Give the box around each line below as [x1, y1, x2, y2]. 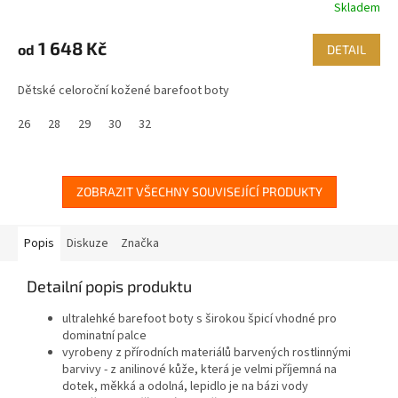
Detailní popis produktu [27, 276, 192, 297]
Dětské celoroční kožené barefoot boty [18, 82, 229, 100]
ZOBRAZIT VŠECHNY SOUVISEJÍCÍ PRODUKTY [76, 184, 322, 200]
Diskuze [67, 235, 108, 253]
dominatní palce [62, 327, 147, 346]
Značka [121, 235, 159, 253]
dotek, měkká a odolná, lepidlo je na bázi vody [62, 378, 308, 396]
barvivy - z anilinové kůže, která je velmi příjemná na [62, 361, 337, 379]
